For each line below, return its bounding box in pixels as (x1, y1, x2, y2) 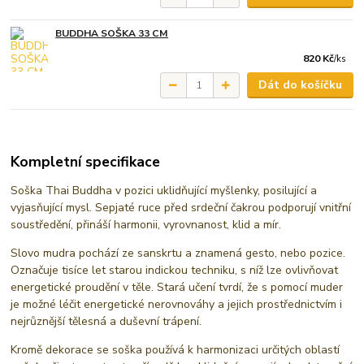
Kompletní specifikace (11, 151, 161, 171)
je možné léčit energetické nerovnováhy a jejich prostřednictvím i (11, 296, 343, 312)
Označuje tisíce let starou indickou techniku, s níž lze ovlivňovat (11, 262, 339, 278)
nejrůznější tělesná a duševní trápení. (11, 313, 202, 329)
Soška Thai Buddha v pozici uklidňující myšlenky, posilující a (11, 182, 318, 198)
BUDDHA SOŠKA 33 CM (55, 27, 169, 41)
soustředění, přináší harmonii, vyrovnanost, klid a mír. (11, 216, 285, 232)
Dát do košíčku (258, 77, 342, 93)
